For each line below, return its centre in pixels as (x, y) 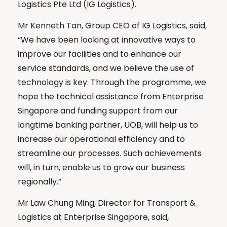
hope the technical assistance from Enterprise (111, 96)
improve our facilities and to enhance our (100, 54)
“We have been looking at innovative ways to (107, 40)
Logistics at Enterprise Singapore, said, (93, 217)
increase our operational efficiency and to (101, 139)
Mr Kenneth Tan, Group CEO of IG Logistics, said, (112, 25)
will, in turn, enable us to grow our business (101, 167)
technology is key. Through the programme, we (112, 82)
